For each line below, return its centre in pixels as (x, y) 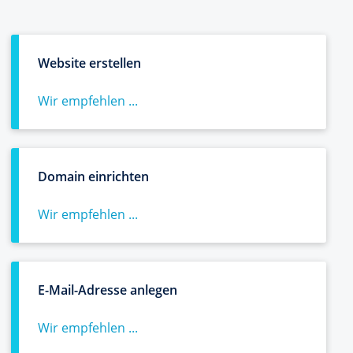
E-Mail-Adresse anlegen (108, 290)
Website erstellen (89, 63)
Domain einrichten (93, 176)
